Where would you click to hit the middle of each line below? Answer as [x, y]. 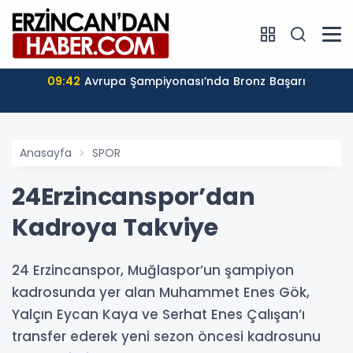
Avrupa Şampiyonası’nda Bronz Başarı [195, 81]
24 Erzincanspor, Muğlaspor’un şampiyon [153, 270]
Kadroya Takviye [115, 227]
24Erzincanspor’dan [134, 197]
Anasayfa [46, 152]
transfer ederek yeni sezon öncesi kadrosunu [166, 336]
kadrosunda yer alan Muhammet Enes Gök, [161, 292]
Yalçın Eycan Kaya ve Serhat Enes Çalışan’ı [158, 314]
